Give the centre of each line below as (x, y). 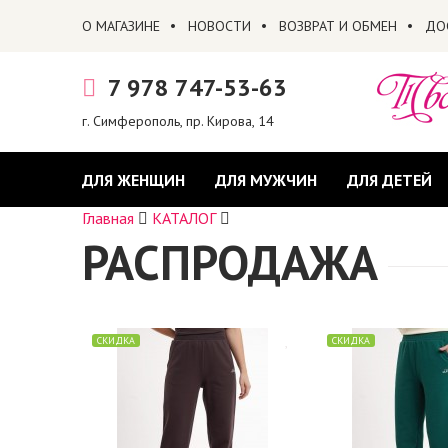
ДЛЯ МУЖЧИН (265, 180)
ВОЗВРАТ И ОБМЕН (337, 26)
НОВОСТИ (219, 26)
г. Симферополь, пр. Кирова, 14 (177, 121)
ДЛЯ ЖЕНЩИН (133, 180)
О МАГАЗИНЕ (120, 26)
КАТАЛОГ (183, 218)
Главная (107, 218)
